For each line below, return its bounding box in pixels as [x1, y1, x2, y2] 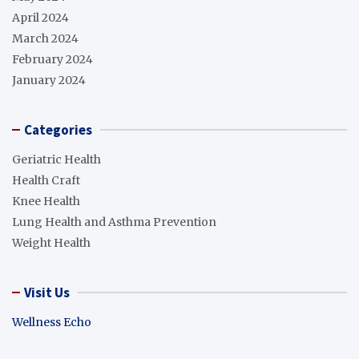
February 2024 [12, 51, 93, 67]
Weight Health [12, 235, 91, 250]
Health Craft [12, 172, 80, 188]
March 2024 [12, 30, 79, 46]
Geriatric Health [12, 151, 101, 167]
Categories [24, 120, 92, 139]
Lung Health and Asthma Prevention [12, 214, 216, 229]
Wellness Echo [12, 314, 91, 329]
